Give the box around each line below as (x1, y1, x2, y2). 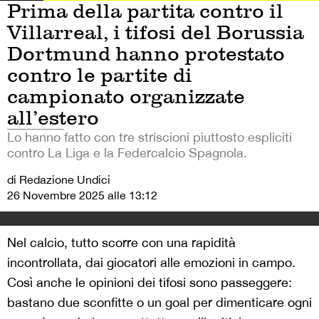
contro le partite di (7, 63, 192, 87)
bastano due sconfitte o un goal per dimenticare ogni (7, 295, 312, 310)
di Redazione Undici (7, 173, 110, 186)
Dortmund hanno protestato (7, 42, 285, 66)
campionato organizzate (7, 85, 245, 108)
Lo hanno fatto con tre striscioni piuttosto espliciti (7, 130, 292, 145)
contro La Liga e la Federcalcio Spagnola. (7, 145, 247, 160)
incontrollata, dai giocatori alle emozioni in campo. (7, 255, 296, 270)
